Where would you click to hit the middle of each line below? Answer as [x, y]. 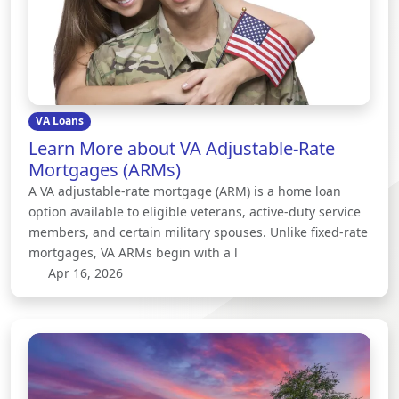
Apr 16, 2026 [83, 273]
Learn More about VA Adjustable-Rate [182, 148]
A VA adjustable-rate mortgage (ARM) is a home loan [185, 191]
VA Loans [59, 121]
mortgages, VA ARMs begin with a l [133, 252]
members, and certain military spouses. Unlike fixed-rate [198, 232]
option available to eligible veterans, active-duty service [195, 211]
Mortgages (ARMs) [105, 169]
